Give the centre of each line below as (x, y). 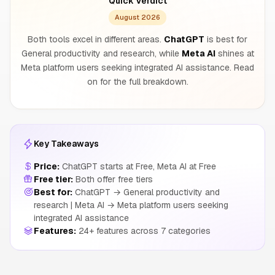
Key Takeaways (66, 144)
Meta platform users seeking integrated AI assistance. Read (137, 68)
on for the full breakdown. (137, 82)
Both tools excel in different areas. (96, 39)
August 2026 (137, 17)
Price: (47, 166)
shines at (234, 53)
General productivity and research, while (101, 53)
